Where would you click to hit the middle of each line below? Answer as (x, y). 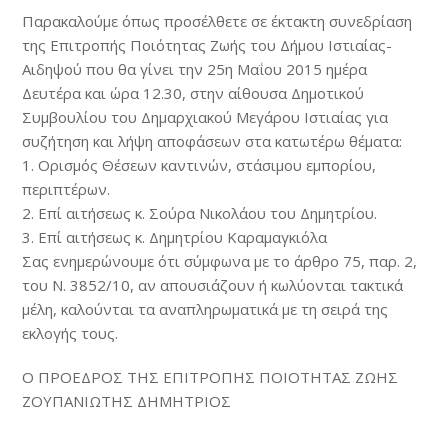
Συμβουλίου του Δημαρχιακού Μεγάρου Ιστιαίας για (205, 117)
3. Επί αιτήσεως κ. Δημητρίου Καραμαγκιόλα (175, 237)
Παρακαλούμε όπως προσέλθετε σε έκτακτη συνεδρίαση (217, 21)
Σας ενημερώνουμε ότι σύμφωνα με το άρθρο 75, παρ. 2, (220, 261)
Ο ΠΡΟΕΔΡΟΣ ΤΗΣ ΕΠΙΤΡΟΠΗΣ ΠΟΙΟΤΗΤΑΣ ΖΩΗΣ (210, 377)
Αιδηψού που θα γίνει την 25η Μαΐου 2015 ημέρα (195, 69)
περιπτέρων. (66, 189)
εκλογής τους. (70, 333)
